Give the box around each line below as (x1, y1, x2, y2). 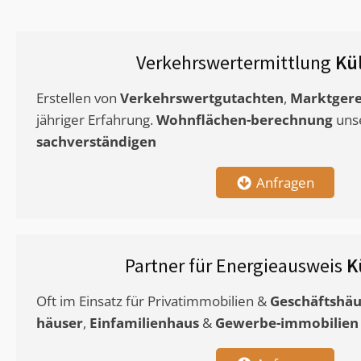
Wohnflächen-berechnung (156, 110, 333, 130)
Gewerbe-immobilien (215, 313, 359, 333)
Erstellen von (36, 89, 120, 108)
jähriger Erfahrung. (36, 110, 156, 130)
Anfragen (255, 173, 314, 193)
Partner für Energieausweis (124, 253, 346, 279)
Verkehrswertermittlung (135, 50, 335, 76)
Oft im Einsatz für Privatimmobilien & (36, 292, 270, 311)
